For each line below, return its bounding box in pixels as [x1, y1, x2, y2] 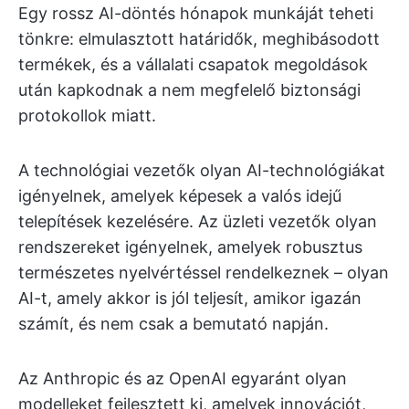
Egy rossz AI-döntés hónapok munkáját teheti [18, 4, 373, 23]
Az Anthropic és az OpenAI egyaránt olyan [18, 369, 347, 388]
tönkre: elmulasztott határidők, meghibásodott [18, 29, 380, 48]
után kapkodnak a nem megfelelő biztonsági [18, 80, 361, 100]
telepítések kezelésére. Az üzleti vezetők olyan [18, 212, 377, 231]
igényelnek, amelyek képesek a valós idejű [18, 186, 341, 205]
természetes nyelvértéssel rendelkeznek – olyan [18, 263, 389, 282]
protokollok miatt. [18, 106, 156, 125]
